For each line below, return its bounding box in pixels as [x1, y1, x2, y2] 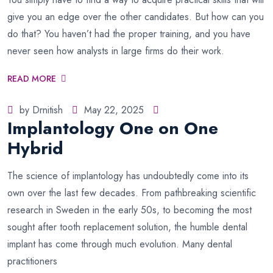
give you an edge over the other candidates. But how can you [7, 10, 264, 24]
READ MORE [7, 73, 56, 85]
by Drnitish [19, 103, 63, 117]
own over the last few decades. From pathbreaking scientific [7, 186, 256, 200]
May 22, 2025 [84, 103, 144, 117]
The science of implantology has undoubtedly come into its [7, 169, 249, 183]
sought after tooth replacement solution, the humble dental [7, 220, 247, 234]
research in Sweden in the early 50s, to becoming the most [7, 203, 252, 217]
